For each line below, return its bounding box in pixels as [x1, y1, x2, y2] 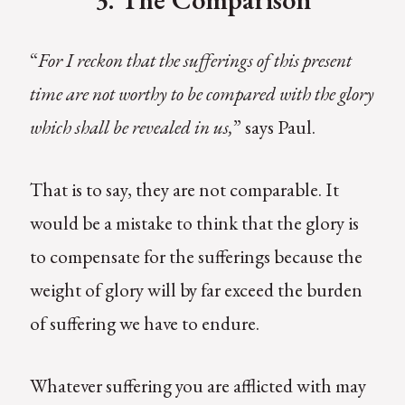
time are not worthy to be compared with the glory [29, 81, 374, 107]
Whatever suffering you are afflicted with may [29, 372, 366, 398]
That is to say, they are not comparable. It [29, 176, 339, 202]
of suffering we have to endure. [29, 310, 263, 335]
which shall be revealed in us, [29, 115, 233, 140]
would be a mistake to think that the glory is [29, 210, 359, 235]
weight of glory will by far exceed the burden [29, 277, 363, 302]
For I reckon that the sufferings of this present [37, 48, 352, 73]
